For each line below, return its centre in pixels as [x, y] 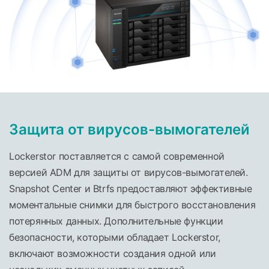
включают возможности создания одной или [113, 254]
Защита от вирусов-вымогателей [129, 130]
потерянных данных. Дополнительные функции [116, 221]
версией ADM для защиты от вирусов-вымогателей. [128, 173]
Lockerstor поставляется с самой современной [117, 156]
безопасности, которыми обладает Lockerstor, [115, 237]
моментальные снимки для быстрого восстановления [132, 205]
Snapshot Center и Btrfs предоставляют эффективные [131, 189]
